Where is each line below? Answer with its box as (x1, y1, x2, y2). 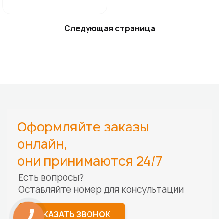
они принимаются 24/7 (17, 152, 162, 170)
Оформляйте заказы (17, 118, 149, 135)
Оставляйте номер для (18, 183, 119, 196)
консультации (121, 183, 184, 196)
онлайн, (17, 135, 67, 153)
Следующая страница (64, 23, 155, 34)
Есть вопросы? (18, 172, 84, 184)
